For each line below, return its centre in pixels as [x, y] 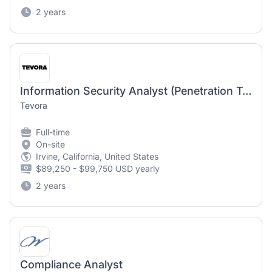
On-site [50, 144]
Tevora [34, 105]
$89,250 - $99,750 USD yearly [98, 168]
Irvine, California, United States [97, 156]
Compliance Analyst [71, 264]
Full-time [53, 132]
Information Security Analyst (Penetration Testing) [247, 91]
